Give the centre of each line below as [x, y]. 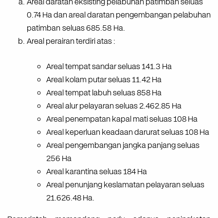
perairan [60, 41]
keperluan [83, 132]
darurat [147, 132]
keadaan [117, 132]
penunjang [84, 185]
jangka [134, 145]
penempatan [88, 119]
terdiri [86, 41]
